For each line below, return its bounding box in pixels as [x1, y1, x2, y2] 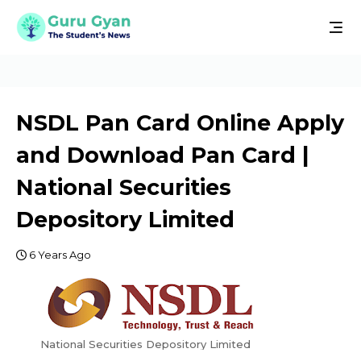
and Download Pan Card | [16, 142, 309, 168]
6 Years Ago [29, 248, 91, 261]
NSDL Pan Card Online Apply [16, 110, 344, 136]
